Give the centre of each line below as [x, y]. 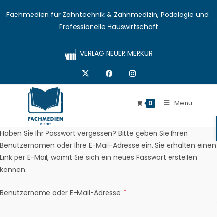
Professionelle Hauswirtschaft [108, 27]
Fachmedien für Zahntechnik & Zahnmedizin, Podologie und [108, 15]
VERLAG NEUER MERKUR [116, 53]
